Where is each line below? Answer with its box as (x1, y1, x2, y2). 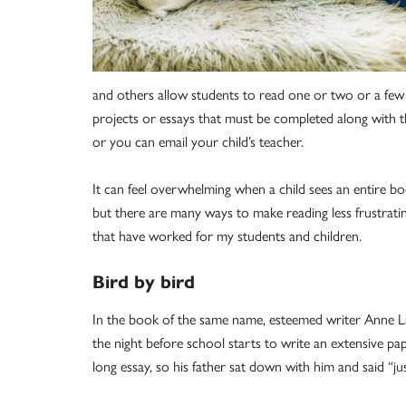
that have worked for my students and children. (92, 227, 362, 245)
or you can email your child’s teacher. (92, 133, 304, 150)
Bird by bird (92, 271, 195, 294)
